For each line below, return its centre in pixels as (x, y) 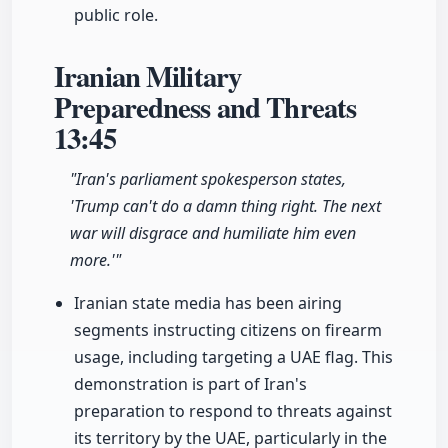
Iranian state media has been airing (208, 303)
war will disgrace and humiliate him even (213, 233)
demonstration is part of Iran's (190, 384)
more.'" (95, 260)
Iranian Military (148, 76)
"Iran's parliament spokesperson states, (208, 179)
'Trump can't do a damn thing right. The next (225, 206)
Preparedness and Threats (205, 107)
